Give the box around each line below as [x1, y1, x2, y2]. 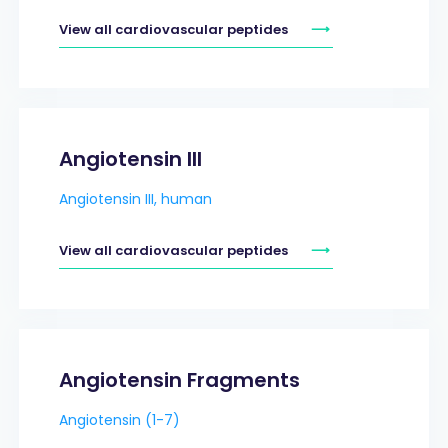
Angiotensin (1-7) [58, 409, 180, 430]
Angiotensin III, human [58, 188, 212, 209]
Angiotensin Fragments [58, 365, 300, 394]
